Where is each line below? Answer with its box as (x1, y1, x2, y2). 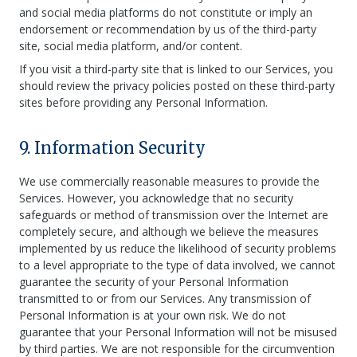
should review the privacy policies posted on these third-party (19, 78, 335, 93)
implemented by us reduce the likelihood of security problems (19, 241, 336, 256)
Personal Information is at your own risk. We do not (19, 308, 286, 323)
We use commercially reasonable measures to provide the (19, 174, 320, 189)
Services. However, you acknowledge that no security (19, 190, 293, 206)
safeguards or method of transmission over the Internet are (19, 207, 328, 222)
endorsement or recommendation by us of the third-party (19, 22, 316, 37)
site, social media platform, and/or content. (19, 38, 242, 53)
